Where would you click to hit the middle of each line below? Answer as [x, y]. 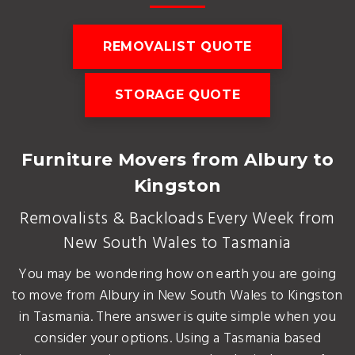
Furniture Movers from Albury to [177, 159]
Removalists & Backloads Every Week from [177, 219]
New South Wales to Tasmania [177, 243]
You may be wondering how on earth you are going [177, 274]
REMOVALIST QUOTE [177, 46]
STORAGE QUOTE [177, 94]
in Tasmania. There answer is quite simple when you [177, 317]
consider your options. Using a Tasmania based [177, 338]
